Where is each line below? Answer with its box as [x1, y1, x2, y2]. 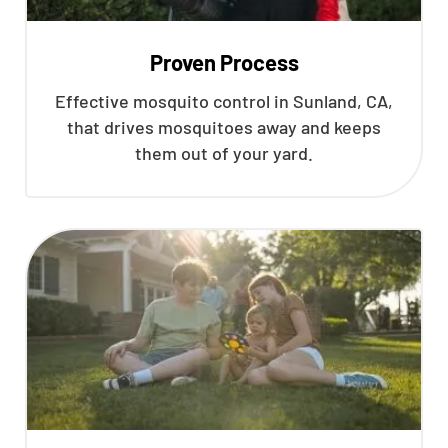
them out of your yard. [135, 142, 313, 164]
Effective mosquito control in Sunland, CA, [55, 90, 393, 112]
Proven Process [149, 49, 299, 75]
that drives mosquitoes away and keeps [67, 116, 381, 138]
